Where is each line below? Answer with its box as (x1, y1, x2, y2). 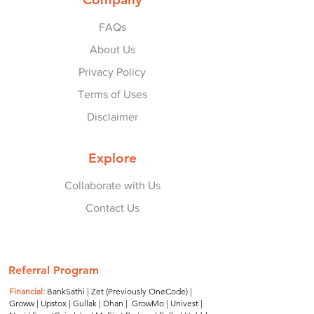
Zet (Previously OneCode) (91, 286, 188, 296)
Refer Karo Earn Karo (93, 238, 199, 251)
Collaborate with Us (64, 179, 161, 191)
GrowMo (132, 298, 164, 308)
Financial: (9, 286, 45, 296)
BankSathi (47, 286, 85, 296)
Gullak (73, 298, 97, 308)
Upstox (41, 298, 67, 308)
